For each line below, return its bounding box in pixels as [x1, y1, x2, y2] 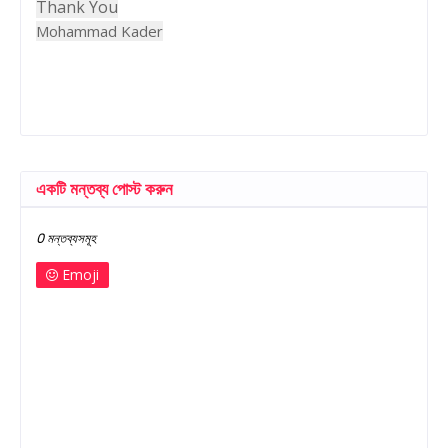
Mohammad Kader [36, 20, 163, 41]
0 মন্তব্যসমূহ [36, 228, 96, 248]
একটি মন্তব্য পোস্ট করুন [36, 176, 173, 201]
